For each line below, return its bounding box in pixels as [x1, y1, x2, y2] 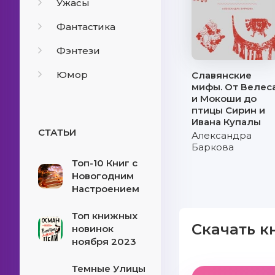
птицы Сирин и [192, 104, 266, 116]
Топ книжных [72, 210, 137, 222]
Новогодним [72, 170, 134, 182]
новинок [72, 223, 114, 234]
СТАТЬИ [38, 126, 76, 138]
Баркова [192, 141, 234, 153]
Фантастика [56, 21, 115, 33]
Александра [192, 130, 252, 141]
